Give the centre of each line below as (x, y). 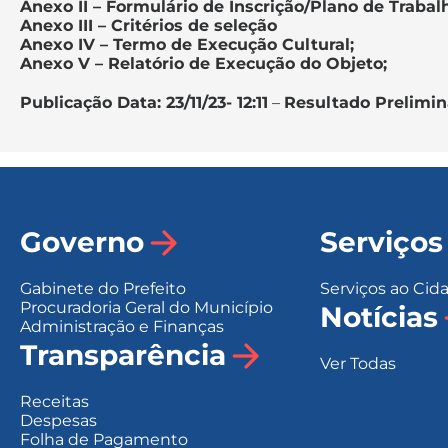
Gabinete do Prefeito (103, 288)
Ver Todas (357, 363)
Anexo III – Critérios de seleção (148, 25)
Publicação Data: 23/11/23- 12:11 (144, 102)
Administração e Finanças (122, 326)
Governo (82, 242)
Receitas (54, 401)
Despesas (58, 420)
